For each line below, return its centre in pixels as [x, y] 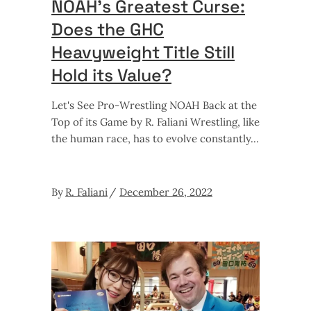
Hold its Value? [111, 75]
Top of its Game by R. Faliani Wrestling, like [155, 122]
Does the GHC [108, 30]
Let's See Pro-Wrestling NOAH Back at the [154, 106]
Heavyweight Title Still [143, 52]
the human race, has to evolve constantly [151, 139]
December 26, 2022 [166, 192]
